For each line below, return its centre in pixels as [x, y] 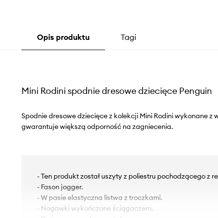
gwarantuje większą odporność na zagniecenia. [97, 127]
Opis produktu [63, 37]
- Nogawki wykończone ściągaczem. [95, 209]
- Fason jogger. [60, 187]
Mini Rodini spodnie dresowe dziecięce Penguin [117, 91]
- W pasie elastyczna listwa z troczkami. [100, 198]
